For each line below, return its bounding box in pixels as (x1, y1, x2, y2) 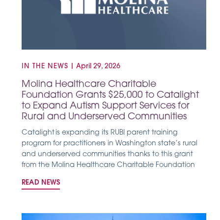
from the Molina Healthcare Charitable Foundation (22, 161, 195, 169)
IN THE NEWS (22, 62, 68, 70)
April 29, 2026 (76, 62, 120, 70)
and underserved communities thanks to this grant (22, 150, 193, 158)
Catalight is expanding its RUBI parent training (22, 129, 178, 137)
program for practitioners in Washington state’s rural (22, 139, 197, 147)
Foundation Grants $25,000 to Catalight (22, 90, 199, 100)
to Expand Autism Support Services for (22, 101, 190, 111)
